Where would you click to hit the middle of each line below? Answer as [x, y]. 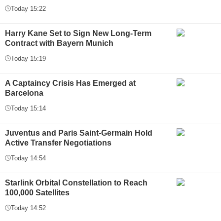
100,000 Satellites [37, 192]
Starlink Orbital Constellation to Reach [76, 183]
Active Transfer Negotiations [58, 143]
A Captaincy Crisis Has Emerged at [70, 83]
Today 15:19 [28, 58]
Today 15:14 [28, 108]
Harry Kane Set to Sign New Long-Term [78, 33]
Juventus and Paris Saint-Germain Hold [79, 133]
